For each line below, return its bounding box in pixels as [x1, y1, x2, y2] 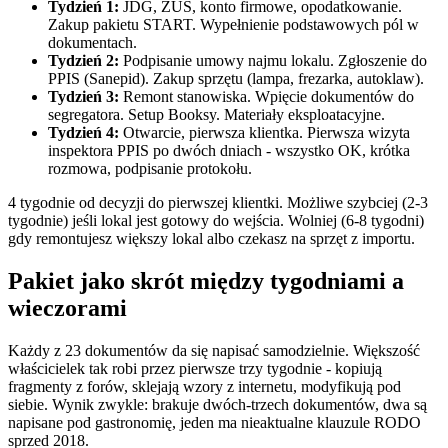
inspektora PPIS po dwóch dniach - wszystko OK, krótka [48, 142, 410, 159]
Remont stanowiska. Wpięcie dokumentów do [119, 88, 414, 105]
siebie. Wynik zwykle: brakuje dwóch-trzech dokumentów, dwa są [8, 395, 427, 413]
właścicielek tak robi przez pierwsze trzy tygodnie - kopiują [8, 359, 382, 377]
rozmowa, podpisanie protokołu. [48, 160, 252, 177]
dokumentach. [48, 34, 137, 51]
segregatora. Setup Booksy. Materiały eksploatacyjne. [48, 106, 385, 123]
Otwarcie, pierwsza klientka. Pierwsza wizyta [119, 124, 410, 141]
